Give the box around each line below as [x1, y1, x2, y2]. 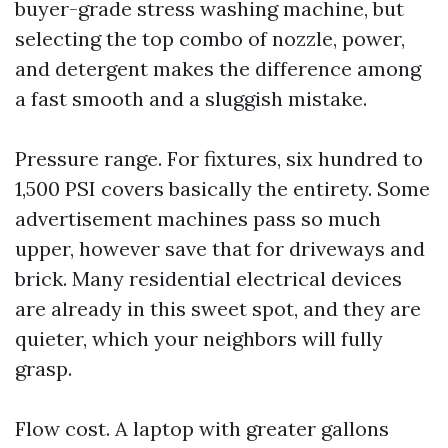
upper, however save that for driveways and [15, 236, 425, 261]
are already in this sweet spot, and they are [15, 296, 421, 321]
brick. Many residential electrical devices [15, 266, 402, 291]
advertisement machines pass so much [15, 206, 381, 231]
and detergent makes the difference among [15, 56, 421, 81]
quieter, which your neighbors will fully [15, 326, 383, 351]
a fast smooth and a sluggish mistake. [15, 86, 367, 111]
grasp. [15, 356, 72, 381]
